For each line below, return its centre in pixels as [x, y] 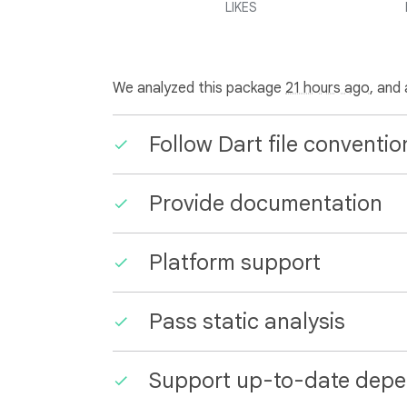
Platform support [235, 263]
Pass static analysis [247, 322]
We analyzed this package [199, 88]
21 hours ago [328, 88]
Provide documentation [266, 203]
